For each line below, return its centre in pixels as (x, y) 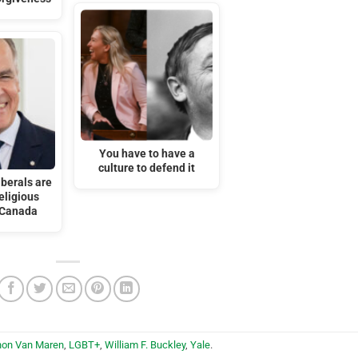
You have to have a (147, 154)
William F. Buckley (145, 345)
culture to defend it (147, 169)
